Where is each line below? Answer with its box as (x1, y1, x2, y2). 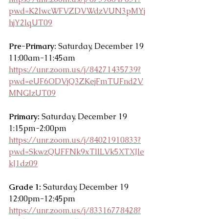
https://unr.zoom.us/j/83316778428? (9, 205, 141, 216)
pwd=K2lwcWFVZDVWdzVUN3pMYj (9, 5, 145, 16)
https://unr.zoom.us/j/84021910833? (9, 134, 141, 145)
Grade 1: (9, 181, 41, 192)
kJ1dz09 (9, 158, 38, 169)
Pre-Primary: (9, 41, 58, 51)
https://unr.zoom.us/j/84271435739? (9, 64, 141, 75)
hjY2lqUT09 (9, 17, 52, 28)
